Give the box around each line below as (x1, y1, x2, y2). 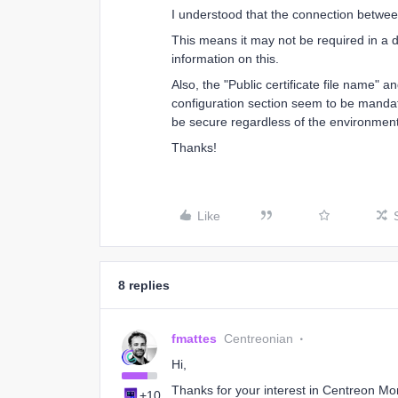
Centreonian (224, 331, 293, 346)
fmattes (171, 331, 217, 346)
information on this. (171, 52, 279, 66)
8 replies (118, 278, 170, 292)
